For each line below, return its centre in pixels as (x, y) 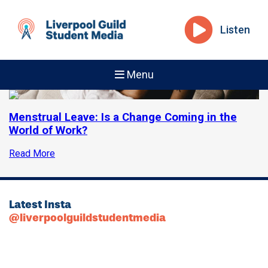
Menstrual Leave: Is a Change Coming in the (123, 117)
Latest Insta (40, 205)
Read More (32, 154)
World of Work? (48, 130)
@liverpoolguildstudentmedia (87, 218)
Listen (235, 30)
